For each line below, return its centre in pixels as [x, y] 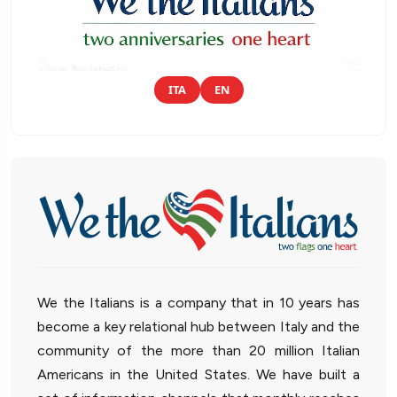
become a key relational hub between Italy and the [198, 327]
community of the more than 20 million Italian [198, 351]
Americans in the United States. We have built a [198, 375]
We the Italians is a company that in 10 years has [198, 303]
